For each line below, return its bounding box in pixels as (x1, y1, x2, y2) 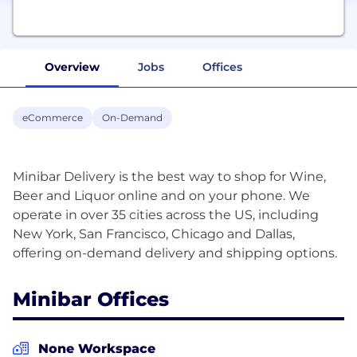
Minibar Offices (13, 287, 169, 311)
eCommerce (22, 111, 83, 124)
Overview (45, 59, 100, 74)
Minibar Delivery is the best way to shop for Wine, (13, 168, 326, 184)
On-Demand (102, 111, 163, 124)
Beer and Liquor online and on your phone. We (13, 187, 310, 203)
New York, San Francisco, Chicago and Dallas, (13, 226, 295, 241)
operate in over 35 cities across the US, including (13, 206, 319, 222)
